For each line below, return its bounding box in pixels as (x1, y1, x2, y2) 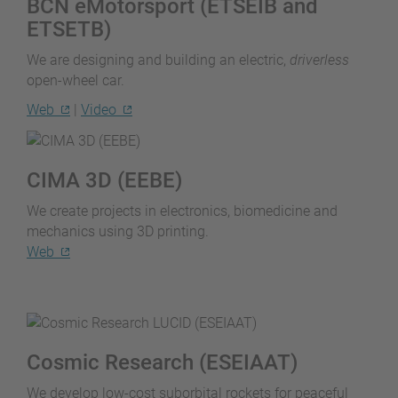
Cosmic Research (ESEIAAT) (27, 349, 298, 375)
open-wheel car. (27, 72, 124, 90)
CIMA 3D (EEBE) (27, 167, 182, 193)
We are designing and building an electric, (27, 52, 290, 69)
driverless (290, 52, 349, 69)
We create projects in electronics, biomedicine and (27, 202, 338, 219)
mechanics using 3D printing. (27, 222, 209, 240)
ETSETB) (27, 17, 111, 43)
